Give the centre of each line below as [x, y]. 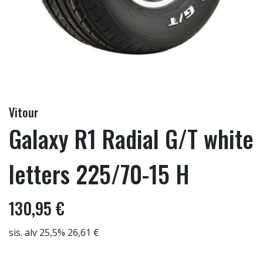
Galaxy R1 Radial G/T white [131, 139]
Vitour [23, 112]
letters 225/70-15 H [99, 174]
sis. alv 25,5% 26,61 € [54, 232]
